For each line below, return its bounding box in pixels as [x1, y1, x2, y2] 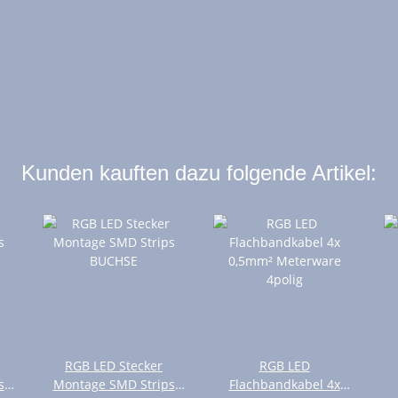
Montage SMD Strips [52, 376, 175, 394]
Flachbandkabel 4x [228, 376, 340, 394]
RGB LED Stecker [65, 357, 163, 375]
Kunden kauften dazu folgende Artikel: [21, 161, 377, 186]
